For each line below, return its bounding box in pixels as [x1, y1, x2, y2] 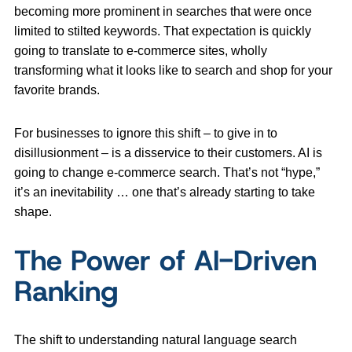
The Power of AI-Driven [14, 241, 317, 280]
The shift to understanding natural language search [14, 333, 297, 347]
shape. [14, 205, 55, 219]
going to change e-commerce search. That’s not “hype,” [14, 166, 320, 180]
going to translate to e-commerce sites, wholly [14, 44, 267, 58]
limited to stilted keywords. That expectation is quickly [14, 24, 311, 38]
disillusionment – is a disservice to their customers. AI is [14, 146, 322, 160]
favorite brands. [14, 83, 103, 97]
